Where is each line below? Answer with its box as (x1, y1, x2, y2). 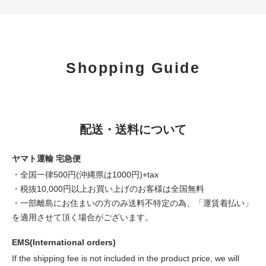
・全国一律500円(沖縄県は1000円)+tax (12, 169, 159, 179)
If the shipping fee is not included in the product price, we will (12, 253, 239, 263)
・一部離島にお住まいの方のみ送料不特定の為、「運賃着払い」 (12, 198, 253, 208)
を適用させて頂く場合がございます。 (12, 212, 153, 222)
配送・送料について (80, 122, 186, 136)
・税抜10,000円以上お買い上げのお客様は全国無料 (12, 183, 204, 194)
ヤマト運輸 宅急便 (12, 153, 81, 163)
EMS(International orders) (12, 237, 116, 247)
